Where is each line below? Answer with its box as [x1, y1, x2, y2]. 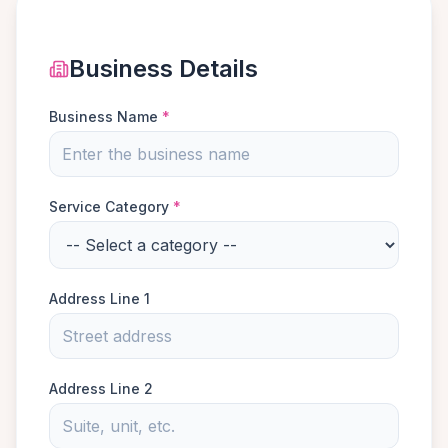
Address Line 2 [49, 380, 153, 397]
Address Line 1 [49, 290, 150, 307]
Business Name [49, 108, 162, 125]
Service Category [49, 198, 173, 215]
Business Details [69, 54, 258, 83]
